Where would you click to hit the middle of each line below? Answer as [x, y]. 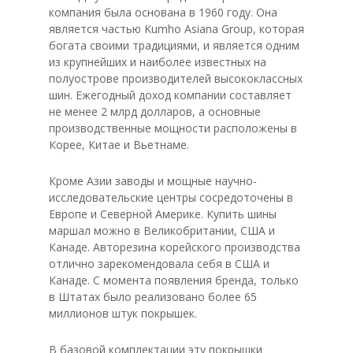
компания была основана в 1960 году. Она [163, 12]
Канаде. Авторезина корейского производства [175, 247]
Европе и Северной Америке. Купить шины [163, 214]
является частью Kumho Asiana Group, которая [176, 29]
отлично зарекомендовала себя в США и [159, 264]
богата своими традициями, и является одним [174, 45]
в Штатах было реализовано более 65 [153, 297]
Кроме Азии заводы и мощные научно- [153, 181]
